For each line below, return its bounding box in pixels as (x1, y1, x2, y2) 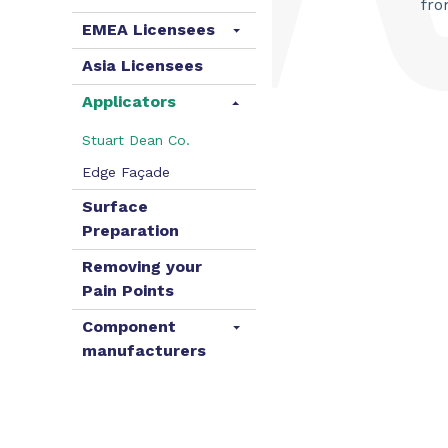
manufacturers (82, 341, 206, 360)
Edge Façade (82, 164, 170, 180)
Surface (82, 197, 148, 216)
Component (82, 317, 176, 336)
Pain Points (82, 281, 174, 300)
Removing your (82, 257, 202, 276)
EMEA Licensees (82, 20, 215, 39)
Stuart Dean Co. (82, 132, 190, 148)
